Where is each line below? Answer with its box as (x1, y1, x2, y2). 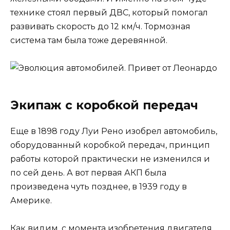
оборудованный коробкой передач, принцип (10, 140, 210, 150)
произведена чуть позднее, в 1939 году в (10, 181, 187, 191)
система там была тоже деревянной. (10, 35, 167, 45)
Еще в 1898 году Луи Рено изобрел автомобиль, (10, 126, 217, 136)
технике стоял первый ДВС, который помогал (10, 7, 208, 17)
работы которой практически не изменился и (10, 154, 210, 164)
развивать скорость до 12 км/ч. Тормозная (10, 21, 190, 31)
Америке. (10, 195, 52, 205)
